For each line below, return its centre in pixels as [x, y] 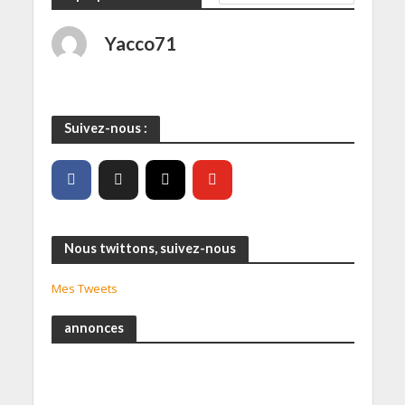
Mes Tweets [84, 288]
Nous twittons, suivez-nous [150, 248]
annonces [94, 327]
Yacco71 [140, 43]
